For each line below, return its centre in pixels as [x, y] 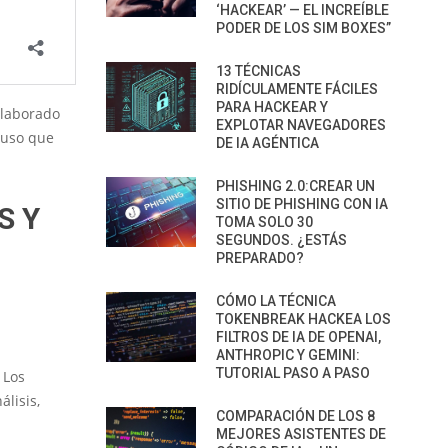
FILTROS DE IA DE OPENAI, [298, 337]
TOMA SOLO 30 [264, 222]
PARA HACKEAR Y [272, 107]
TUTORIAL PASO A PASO [293, 373]
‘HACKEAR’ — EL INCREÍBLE [302, 10]
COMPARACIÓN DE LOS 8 [295, 416]
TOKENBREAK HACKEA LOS [303, 319]
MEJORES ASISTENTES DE [301, 434]
